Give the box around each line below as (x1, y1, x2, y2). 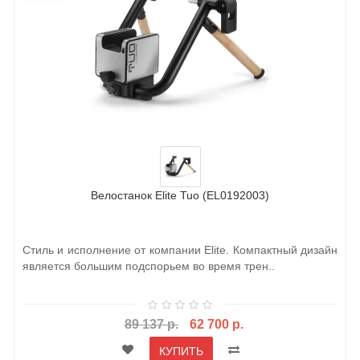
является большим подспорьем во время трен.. (22, 260, 275, 273)
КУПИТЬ (158, 344, 203, 358)
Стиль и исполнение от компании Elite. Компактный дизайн (22, 243, 337, 257)
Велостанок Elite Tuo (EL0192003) (91, 189, 269, 202)
